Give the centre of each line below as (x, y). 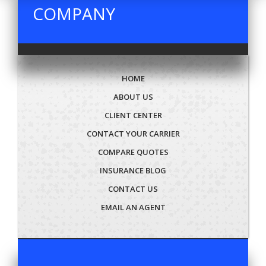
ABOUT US (133, 96)
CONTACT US (133, 189)
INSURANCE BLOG (133, 170)
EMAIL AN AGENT (133, 207)
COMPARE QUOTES (133, 152)
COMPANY (74, 13)
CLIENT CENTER (133, 115)
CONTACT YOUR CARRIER (133, 133)
